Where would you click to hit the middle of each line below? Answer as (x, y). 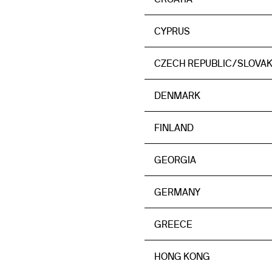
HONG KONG (182, 256)
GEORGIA (175, 160)
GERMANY (177, 192)
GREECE (173, 224)
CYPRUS (172, 31)
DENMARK (177, 95)
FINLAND (174, 127)
